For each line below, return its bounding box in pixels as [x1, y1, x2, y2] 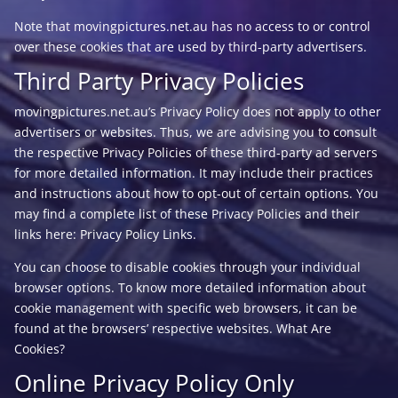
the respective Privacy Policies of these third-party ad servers [13, 144, 378, 161]
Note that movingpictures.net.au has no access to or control [13, 18, 370, 35]
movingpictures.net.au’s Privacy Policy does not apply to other [13, 103, 381, 120]
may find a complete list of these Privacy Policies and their [13, 205, 360, 222]
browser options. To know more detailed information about [13, 279, 366, 296]
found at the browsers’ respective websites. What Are [13, 320, 331, 337]
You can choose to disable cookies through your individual [13, 259, 361, 275]
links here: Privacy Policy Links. [13, 226, 196, 243]
